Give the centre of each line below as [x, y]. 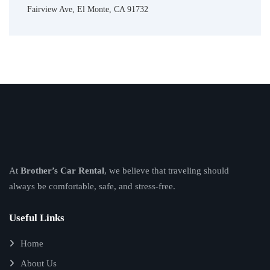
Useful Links [37, 218]
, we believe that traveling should [167, 171]
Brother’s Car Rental [62, 171]
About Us [39, 263]
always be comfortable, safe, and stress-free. [92, 186]
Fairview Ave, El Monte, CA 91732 [88, 9]
